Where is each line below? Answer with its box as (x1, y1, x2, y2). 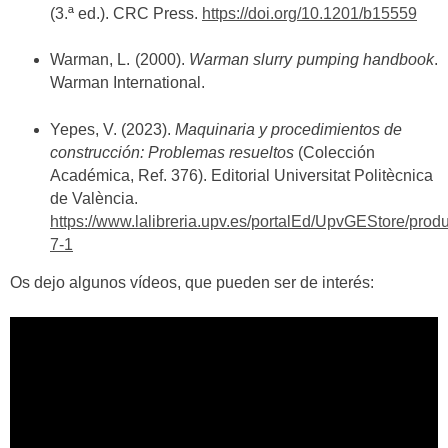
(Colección (294, 143, 375, 161)
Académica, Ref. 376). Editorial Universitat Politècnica (50, 166, 433, 184)
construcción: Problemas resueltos (50, 143, 294, 161)
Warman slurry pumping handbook (189, 51, 434, 69)
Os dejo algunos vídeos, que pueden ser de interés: (10, 274, 374, 292)
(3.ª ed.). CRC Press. (50, 4, 202, 22)
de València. (50, 189, 138, 207)
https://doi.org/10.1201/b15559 (202, 4, 417, 22)
